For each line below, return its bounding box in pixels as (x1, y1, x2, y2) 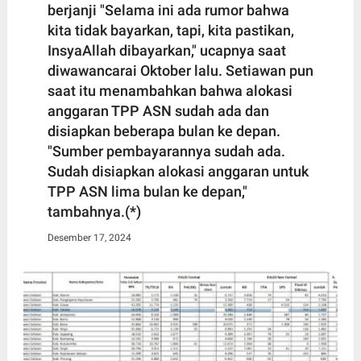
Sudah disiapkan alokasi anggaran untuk (47, 162, 309, 180)
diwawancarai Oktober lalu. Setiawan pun (47, 61, 313, 79)
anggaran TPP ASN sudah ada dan (47, 102, 269, 119)
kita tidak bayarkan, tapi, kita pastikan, (47, 21, 294, 39)
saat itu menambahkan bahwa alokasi (47, 81, 293, 99)
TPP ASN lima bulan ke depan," (47, 182, 247, 200)
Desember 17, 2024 (47, 231, 131, 243)
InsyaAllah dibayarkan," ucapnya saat (47, 41, 286, 59)
